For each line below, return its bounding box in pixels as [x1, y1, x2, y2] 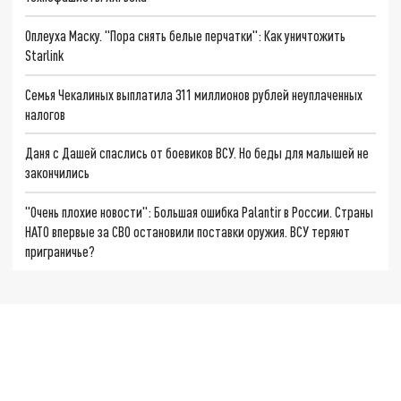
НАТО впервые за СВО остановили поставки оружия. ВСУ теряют [25, 222, 351, 240]
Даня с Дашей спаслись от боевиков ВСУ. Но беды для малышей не [25, 144, 370, 162]
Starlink [25, 46, 64, 64]
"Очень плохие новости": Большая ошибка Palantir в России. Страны [25, 202, 374, 220]
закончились [25, 164, 90, 182]
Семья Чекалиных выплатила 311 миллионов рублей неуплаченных [25, 85, 363, 103]
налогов [25, 105, 66, 123]
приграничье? [25, 242, 96, 260]
